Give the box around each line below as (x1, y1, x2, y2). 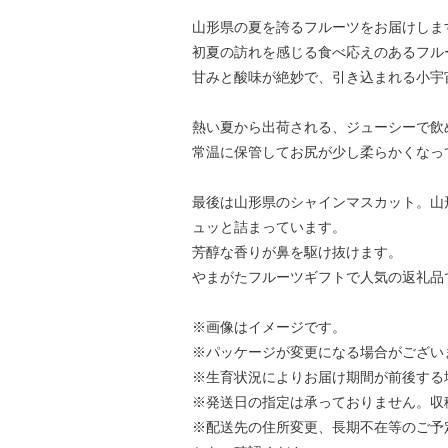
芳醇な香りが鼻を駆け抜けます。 (192, 244, 402, 260)
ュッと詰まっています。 (192, 219, 346, 235)
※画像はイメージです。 (192, 319, 346, 335)
